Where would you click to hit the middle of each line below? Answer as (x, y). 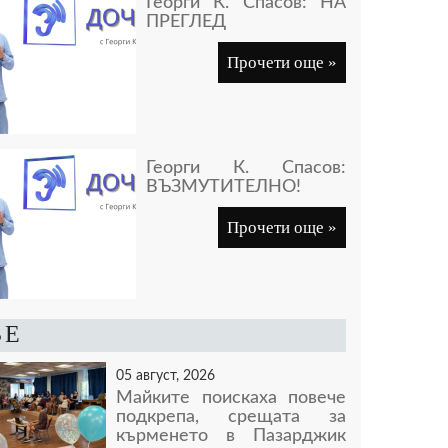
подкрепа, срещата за (231, 417)
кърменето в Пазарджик (231, 436)
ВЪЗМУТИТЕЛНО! (223, 187)
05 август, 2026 (165, 375)
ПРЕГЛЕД (186, 22)
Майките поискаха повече (231, 398)
